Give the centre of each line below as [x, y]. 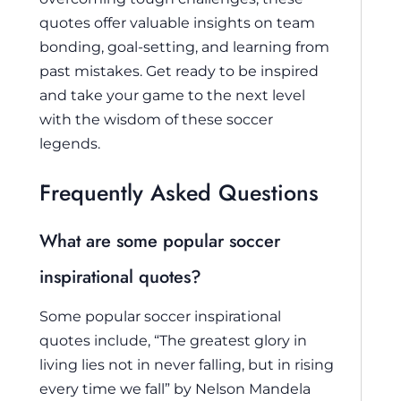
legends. [70, 143]
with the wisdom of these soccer [156, 119]
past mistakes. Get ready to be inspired [179, 70]
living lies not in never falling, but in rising [187, 365]
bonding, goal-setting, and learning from [184, 46]
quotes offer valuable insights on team [177, 22]
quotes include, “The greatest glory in [173, 341]
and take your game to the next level [172, 94]
